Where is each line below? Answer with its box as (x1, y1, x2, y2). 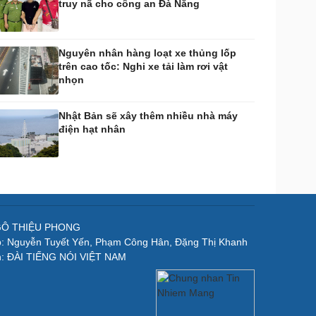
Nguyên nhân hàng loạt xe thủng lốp (59, 47, 236, 59)
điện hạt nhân (59, 123, 126, 135)
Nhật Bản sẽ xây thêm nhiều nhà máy (59, 110, 238, 121)
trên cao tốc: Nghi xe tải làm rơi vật (59, 61, 228, 72)
